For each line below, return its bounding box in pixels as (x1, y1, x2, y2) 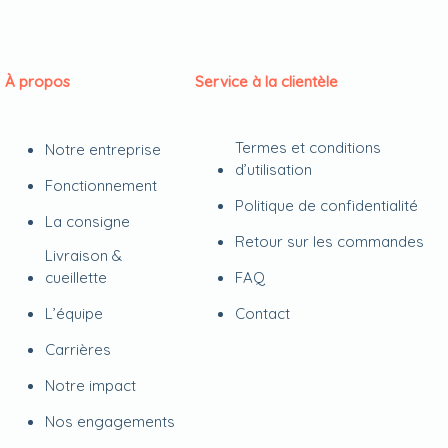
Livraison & (45, 246, 123, 265)
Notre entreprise (45, 140, 162, 159)
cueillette (45, 268, 108, 287)
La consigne (45, 212, 131, 231)
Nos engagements (45, 412, 176, 431)
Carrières (45, 340, 112, 359)
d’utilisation (235, 160, 313, 179)
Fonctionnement (45, 176, 158, 195)
